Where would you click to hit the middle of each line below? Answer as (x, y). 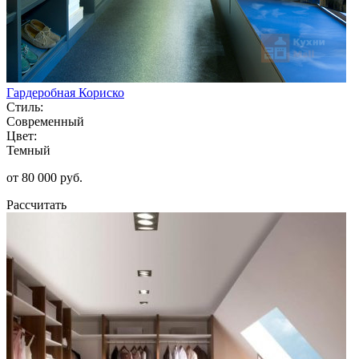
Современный (45, 121)
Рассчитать (36, 204)
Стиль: (25, 107)
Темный (28, 150)
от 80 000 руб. (44, 177)
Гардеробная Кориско (65, 92)
